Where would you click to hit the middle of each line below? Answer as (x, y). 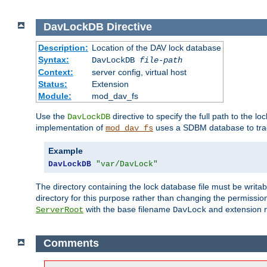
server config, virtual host (139, 72)
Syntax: (53, 59)
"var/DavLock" (127, 164)
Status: (52, 84)
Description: (63, 47)
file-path (161, 60)
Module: (55, 96)
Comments (71, 243)
